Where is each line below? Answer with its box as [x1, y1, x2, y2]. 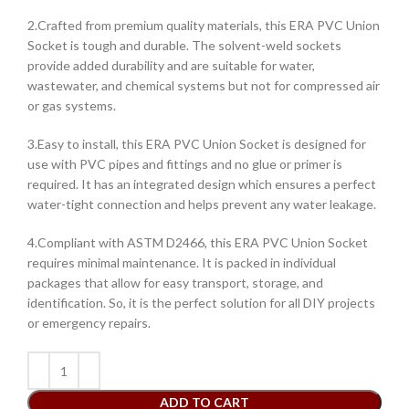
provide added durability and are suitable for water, [27, 58, 315, 74]
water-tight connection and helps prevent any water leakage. [27, 196, 376, 213]
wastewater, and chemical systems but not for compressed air [27, 78, 380, 94]
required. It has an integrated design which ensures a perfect [27, 176, 376, 193]
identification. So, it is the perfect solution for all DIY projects [27, 295, 375, 311]
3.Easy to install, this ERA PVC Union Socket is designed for [27, 136, 366, 152]
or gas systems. [27, 98, 116, 114]
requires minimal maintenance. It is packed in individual [27, 255, 336, 271]
